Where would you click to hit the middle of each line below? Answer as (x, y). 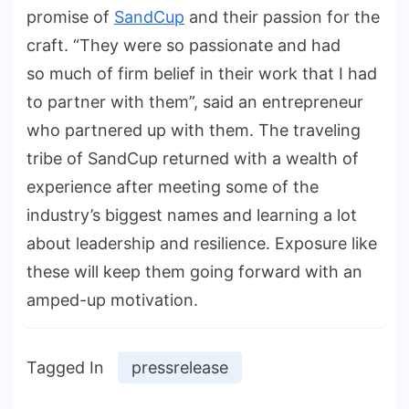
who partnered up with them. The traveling (194, 131)
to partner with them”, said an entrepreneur (195, 102)
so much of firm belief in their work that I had (202, 74)
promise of (70, 17)
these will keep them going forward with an (194, 272)
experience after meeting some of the (173, 187)
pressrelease (180, 368)
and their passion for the (282, 17)
